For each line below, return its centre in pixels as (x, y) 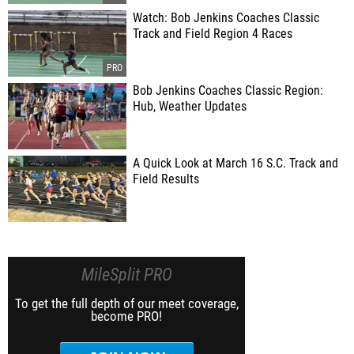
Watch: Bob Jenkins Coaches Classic (226, 18)
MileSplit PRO (126, 275)
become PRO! (126, 316)
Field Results (166, 179)
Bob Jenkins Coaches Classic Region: (228, 91)
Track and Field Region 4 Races (213, 34)
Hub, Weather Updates (190, 107)
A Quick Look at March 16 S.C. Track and (235, 164)
